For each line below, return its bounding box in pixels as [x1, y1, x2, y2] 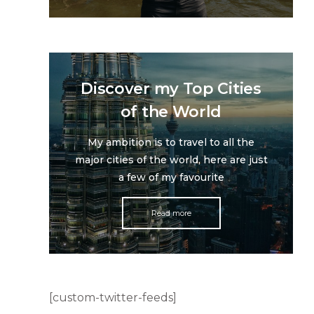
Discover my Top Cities [81, 79, 261, 99]
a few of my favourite [118, 171, 224, 184]
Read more [151, 208, 191, 219]
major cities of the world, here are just [74, 153, 268, 167]
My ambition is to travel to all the [88, 136, 254, 149]
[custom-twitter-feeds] [49, 291, 177, 305]
